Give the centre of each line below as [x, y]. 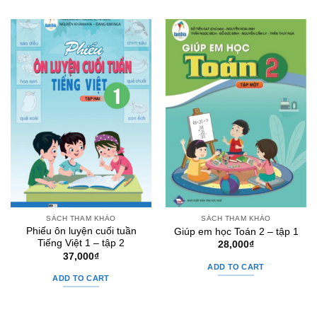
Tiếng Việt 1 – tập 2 [81, 243]
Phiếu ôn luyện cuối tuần [81, 231]
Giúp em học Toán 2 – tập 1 [236, 231]
